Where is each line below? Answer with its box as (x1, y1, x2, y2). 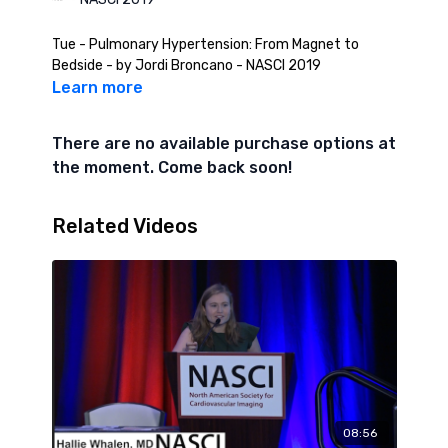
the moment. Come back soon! (51, 157, 292, 177)
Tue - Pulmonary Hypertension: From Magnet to (51, 35, 359, 53)
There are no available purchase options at (51, 133, 396, 153)
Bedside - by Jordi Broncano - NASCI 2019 (105, 56, 321, 74)
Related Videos (51, 213, 198, 238)
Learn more (51, 77, 143, 97)
